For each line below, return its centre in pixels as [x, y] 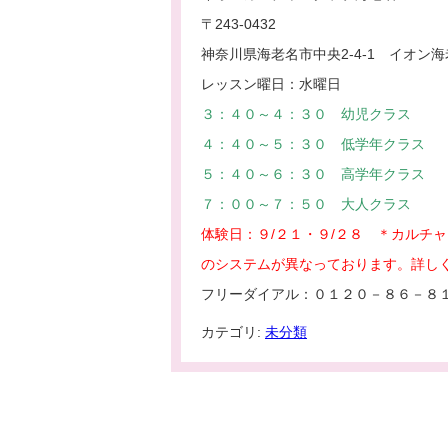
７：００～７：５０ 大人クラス [306, 204]
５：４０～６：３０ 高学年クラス [313, 174]
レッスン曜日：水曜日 [271, 84]
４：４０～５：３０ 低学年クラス [313, 144]
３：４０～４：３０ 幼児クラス [306, 114]
